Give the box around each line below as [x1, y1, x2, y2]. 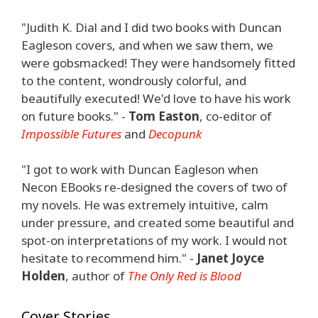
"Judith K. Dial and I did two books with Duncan [21, 18, 282, 35]
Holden [21, 268, 65, 284]
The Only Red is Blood [128, 268, 241, 284]
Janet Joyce [197, 250, 264, 266]
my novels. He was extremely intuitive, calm [21, 197, 268, 213]
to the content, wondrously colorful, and [21, 72, 246, 89]
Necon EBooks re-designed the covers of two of [21, 179, 287, 195]
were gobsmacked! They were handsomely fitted [21, 54, 295, 71]
